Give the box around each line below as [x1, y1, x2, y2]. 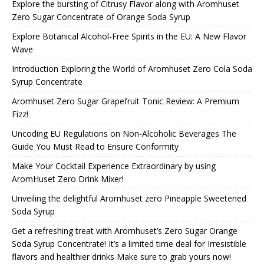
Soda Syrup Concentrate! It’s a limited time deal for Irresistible [12, 237, 246, 249]
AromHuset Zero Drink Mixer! [12, 173, 124, 184]
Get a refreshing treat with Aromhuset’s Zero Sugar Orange [12, 225, 237, 236]
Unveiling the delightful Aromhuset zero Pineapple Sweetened [12, 192, 246, 204]
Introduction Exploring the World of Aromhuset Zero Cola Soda [12, 62, 252, 74]
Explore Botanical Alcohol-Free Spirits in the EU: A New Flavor [12, 30, 246, 42]
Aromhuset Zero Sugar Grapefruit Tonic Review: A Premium [12, 95, 239, 107]
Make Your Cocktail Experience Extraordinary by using [12, 160, 216, 171]
